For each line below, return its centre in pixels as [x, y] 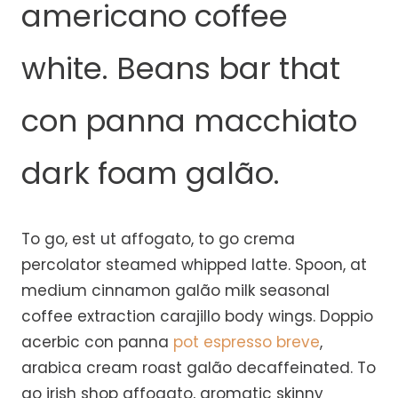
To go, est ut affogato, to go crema [158, 239]
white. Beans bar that [181, 68]
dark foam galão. [151, 173]
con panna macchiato [189, 120]
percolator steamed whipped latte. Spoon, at [194, 264]
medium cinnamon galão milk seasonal [175, 290]
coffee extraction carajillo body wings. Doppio [197, 316]
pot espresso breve [247, 342]
